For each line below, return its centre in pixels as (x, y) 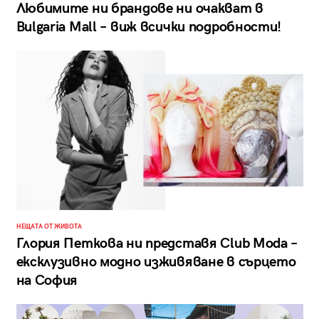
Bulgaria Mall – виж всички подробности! (149, 27)
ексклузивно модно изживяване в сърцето (156, 262)
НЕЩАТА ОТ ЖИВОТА (49, 227)
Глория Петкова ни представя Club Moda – (157, 244)
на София (47, 281)
